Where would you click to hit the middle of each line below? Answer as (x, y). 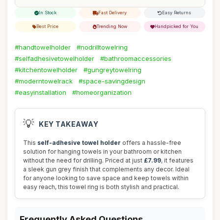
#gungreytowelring (112, 70)
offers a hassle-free (151, 143)
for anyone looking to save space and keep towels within (106, 178)
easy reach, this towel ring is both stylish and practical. (101, 187)
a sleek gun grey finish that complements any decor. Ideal (106, 169)
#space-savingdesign (112, 81)
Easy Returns (177, 13)
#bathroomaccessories (136, 58)
